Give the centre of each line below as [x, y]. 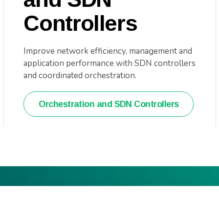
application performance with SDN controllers [110, 63]
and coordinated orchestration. [80, 76]
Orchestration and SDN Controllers [109, 104]
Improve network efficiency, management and [108, 51]
